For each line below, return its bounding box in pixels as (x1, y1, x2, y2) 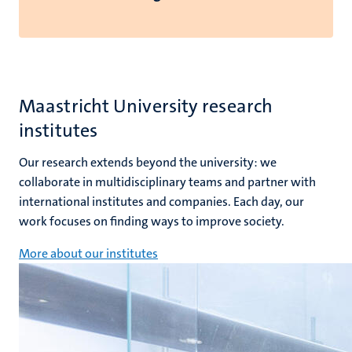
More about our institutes (19, 245, 158, 262)
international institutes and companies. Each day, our (19, 193, 304, 210)
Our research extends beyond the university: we (19, 154, 277, 170)
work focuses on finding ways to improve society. (19, 213, 284, 229)
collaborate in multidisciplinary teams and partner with (19, 174, 316, 190)
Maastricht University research (19, 93, 273, 119)
